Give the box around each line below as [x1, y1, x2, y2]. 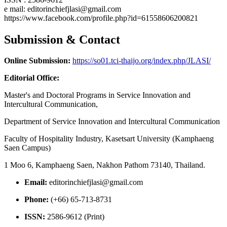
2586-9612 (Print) [45, 212, 104, 221]
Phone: [24, 195, 49, 204]
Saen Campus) [4, 143, 51, 153]
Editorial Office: [4, 73, 59, 83]
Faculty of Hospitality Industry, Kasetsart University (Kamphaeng [4, 134, 214, 143]
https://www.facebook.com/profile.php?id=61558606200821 [4, 13, 198, 22]
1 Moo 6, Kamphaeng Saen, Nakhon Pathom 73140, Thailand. [4, 161, 205, 170]
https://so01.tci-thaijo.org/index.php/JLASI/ [72, 56, 211, 65]
